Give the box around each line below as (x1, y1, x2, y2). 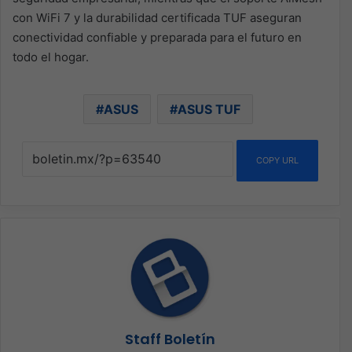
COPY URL (256, 154, 299, 166)
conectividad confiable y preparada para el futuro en (13, 29, 302, 45)
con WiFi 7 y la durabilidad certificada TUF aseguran (13, 9, 302, 25)
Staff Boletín (125, 328, 215, 349)
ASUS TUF (178, 101, 240, 117)
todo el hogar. (13, 49, 89, 64)
